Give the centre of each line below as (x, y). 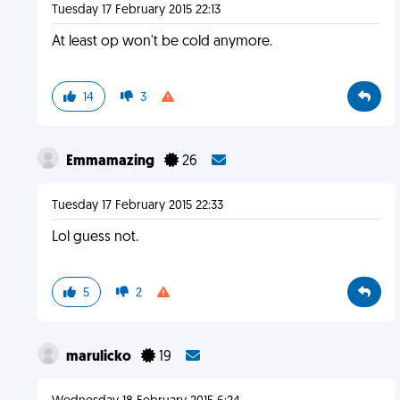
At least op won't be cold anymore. (162, 42)
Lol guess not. (95, 237)
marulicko (100, 357)
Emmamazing (111, 162)
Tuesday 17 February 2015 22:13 (136, 10)
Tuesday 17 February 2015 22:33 (137, 206)
